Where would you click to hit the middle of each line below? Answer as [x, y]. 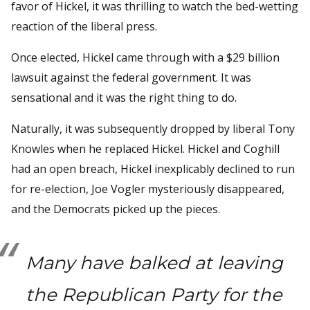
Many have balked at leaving [154, 263]
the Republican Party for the [154, 294]
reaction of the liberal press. [84, 26]
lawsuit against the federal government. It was [131, 77]
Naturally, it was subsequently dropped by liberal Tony [153, 128]
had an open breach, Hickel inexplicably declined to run [153, 168]
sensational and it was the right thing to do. [124, 97]
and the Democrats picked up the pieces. [116, 209]
